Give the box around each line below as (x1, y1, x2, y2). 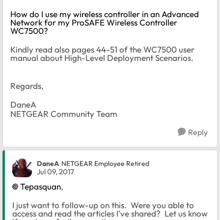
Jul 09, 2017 (37, 166, 74, 176)
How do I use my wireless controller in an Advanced (10, 8, 199, 19)
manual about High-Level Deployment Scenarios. (10, 52, 195, 63)
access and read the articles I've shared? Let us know (12, 208, 208, 219)
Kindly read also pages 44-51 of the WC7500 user (10, 44, 194, 55)
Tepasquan (20, 181, 61, 192)
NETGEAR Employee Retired (61, 159, 149, 168)
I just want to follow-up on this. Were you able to (12, 199, 194, 210)
